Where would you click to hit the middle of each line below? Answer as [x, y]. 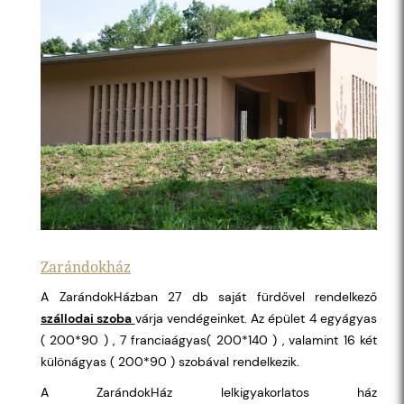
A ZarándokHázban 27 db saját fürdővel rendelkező [209, 296]
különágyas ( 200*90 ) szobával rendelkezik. [170, 361]
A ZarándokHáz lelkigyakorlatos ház [209, 392]
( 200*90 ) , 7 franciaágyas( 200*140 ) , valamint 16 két [209, 340]
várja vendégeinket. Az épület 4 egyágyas [256, 318]
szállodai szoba [88, 318]
